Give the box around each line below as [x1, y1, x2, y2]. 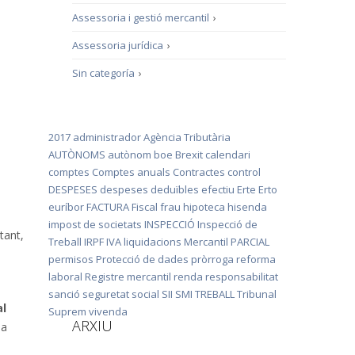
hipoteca [183, 200, 225, 214]
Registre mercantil [85, 269, 171, 284]
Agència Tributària [143, 130, 231, 144]
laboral [48, 269, 82, 284]
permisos [48, 252, 94, 266]
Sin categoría [72, 66, 135, 80]
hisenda [227, 200, 267, 214]
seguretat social [82, 287, 159, 301]
